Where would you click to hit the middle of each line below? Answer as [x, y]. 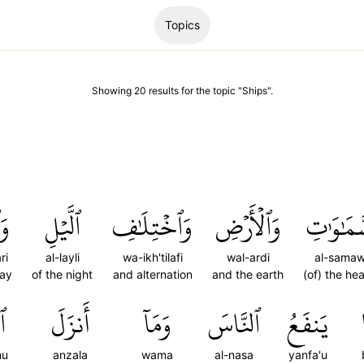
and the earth [248, 274]
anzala [70, 355]
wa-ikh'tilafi [152, 257]
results [163, 91]
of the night [62, 274]
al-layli [62, 257]
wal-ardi [248, 257]
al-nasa [234, 355]
